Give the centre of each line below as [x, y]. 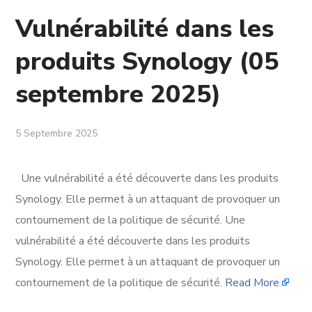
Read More [252, 283]
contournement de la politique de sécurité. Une [131, 220]
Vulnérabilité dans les [145, 29]
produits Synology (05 [148, 62]
